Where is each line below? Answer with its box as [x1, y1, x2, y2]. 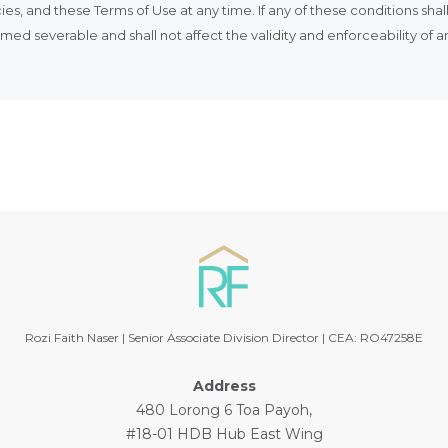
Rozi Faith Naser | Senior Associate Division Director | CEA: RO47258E [25, 330, 423, 346]
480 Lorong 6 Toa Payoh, [136, 401, 312, 420]
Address [192, 377, 256, 396]
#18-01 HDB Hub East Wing [125, 425, 323, 444]
